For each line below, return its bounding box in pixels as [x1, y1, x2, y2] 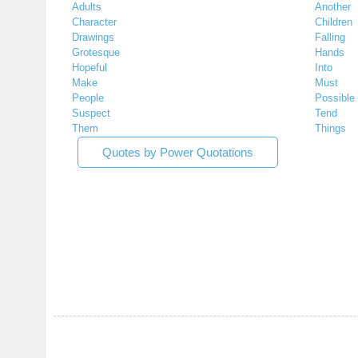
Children [315, 16, 352, 29]
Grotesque [72, 46, 120, 59]
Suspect [72, 107, 110, 120]
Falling [315, 31, 345, 44]
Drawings [72, 31, 114, 44]
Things [315, 122, 346, 135]
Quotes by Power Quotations [102, 145, 253, 160]
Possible [315, 92, 355, 105]
